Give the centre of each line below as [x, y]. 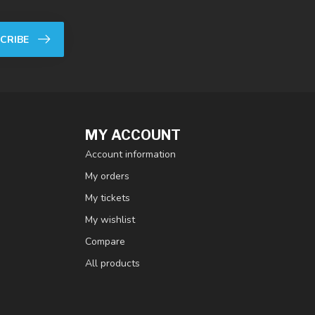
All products [112, 263]
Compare [105, 242]
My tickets [108, 198]
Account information [130, 154]
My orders [107, 176]
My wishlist [110, 220]
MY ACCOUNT [133, 135]
